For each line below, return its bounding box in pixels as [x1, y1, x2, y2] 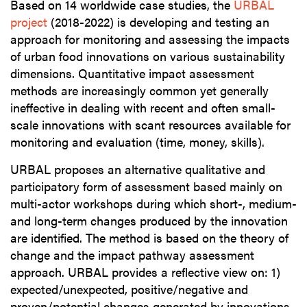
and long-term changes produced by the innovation [10, 211, 288, 229]
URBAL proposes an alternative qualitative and [10, 160, 265, 177]
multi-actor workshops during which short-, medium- [10, 194, 297, 212]
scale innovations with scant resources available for [10, 115, 291, 133]
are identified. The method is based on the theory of [10, 228, 288, 246]
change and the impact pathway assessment [10, 245, 254, 263]
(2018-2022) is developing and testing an [47, 12, 269, 30]
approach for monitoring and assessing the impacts [10, 29, 290, 47]
